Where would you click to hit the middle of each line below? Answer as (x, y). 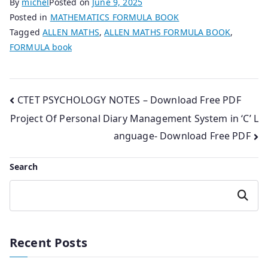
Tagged (26, 32)
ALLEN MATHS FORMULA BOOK (167, 32)
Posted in (30, 17)
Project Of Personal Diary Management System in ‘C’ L (134, 119)
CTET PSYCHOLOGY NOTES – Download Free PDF (129, 100)
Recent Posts (48, 242)
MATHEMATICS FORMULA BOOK (115, 17)
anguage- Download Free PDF (182, 136)
